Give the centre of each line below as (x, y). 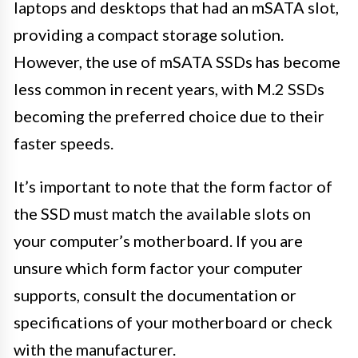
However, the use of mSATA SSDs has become (177, 61)
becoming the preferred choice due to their (169, 115)
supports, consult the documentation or (155, 294)
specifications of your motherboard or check (173, 322)
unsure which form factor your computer (158, 267)
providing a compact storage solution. (149, 34)
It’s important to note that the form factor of (173, 186)
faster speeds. (64, 143)
